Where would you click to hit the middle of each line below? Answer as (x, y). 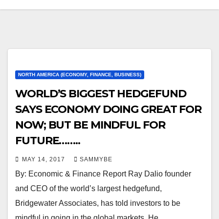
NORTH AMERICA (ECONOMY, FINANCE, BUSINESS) (80, 74)
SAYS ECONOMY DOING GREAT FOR (109, 109)
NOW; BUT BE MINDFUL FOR (90, 125)
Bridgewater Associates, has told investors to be (98, 203)
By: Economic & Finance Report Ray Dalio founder (103, 174)
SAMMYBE (96, 159)
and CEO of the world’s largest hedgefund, (88, 188)
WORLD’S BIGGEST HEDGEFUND (101, 93)
